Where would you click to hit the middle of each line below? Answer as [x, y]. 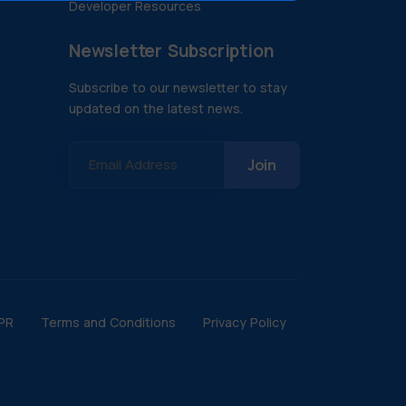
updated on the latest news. [156, 108]
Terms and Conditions [108, 322]
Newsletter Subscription [172, 51]
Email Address [133, 164]
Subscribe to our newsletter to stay [178, 87]
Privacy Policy [245, 322]
